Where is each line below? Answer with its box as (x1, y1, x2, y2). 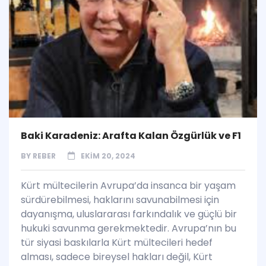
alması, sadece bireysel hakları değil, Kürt (21, 250, 213, 264)
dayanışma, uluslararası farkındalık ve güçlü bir (21, 207, 237, 221)
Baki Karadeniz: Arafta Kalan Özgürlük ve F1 (21, 129, 241, 143)
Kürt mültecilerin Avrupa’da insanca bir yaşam (21, 179, 236, 193)
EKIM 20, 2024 (81, 151, 135, 161)
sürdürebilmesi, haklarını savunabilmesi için (21, 193, 219, 207)
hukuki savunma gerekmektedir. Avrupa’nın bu (21, 221, 236, 236)
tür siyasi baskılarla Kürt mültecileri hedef (21, 236, 213, 250)
